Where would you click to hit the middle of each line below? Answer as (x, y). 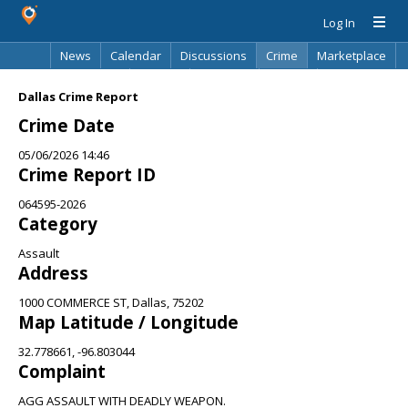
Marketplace (352, 56)
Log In (339, 23)
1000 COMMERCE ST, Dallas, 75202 (111, 302)
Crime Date (66, 125)
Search (288, 81)
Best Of (160, 81)
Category (58, 224)
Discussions (214, 56)
